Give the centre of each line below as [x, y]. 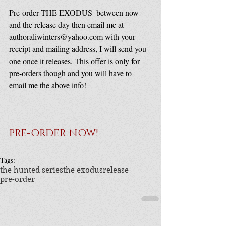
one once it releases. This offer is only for [75, 61]
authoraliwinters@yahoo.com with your [73, 37]
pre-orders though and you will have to [71, 73]
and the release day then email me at [67, 25]
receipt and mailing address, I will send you [79, 49]
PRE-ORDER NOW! [54, 133]
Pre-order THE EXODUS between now [75, 13]
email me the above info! [48, 85]
